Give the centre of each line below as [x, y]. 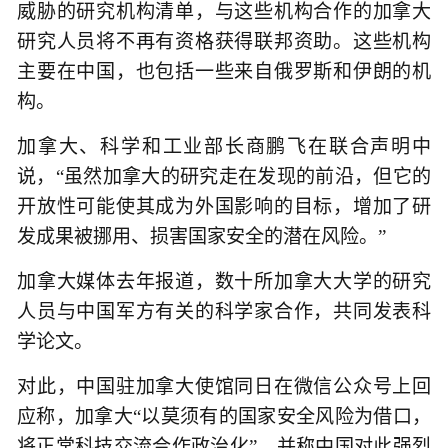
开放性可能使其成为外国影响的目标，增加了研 [224, 206]
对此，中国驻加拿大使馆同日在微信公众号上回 [224, 387]
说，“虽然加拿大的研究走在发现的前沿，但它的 [224, 176]
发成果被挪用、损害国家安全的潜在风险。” [201, 236]
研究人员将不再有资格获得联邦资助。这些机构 [224, 41]
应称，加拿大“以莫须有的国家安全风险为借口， [224, 417]
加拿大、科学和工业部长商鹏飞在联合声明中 [224, 146]
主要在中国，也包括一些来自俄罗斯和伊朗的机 [224, 71]
